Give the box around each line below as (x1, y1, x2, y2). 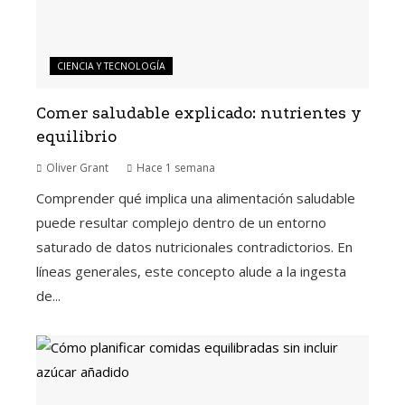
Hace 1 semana (137, 159, 215, 175)
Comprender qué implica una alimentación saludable (36, 188, 355, 207)
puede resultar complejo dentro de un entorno (36, 212, 326, 231)
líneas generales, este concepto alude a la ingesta (36, 261, 346, 280)
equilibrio (36, 127, 117, 146)
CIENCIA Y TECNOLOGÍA (57, 59, 165, 72)
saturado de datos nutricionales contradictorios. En (36, 237, 353, 256)
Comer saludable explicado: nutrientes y (36, 103, 362, 123)
